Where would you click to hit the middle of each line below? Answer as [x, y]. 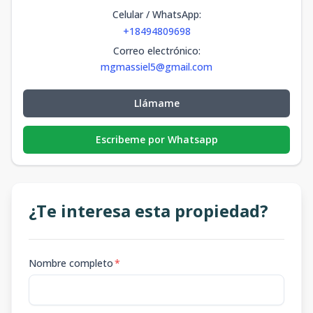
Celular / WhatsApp [155, 14]
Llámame [156, 103]
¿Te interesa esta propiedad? [148, 211]
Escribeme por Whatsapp [156, 139]
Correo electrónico [155, 51]
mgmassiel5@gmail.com [156, 67]
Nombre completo [71, 263]
